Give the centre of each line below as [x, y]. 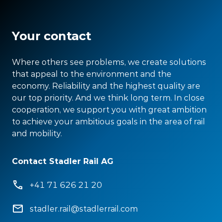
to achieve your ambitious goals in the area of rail [109, 121]
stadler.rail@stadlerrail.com [84, 209]
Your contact [52, 36]
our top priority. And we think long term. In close [108, 98]
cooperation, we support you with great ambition [109, 110]
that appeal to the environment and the [92, 74]
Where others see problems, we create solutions [109, 62]
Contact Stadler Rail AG [63, 161]
